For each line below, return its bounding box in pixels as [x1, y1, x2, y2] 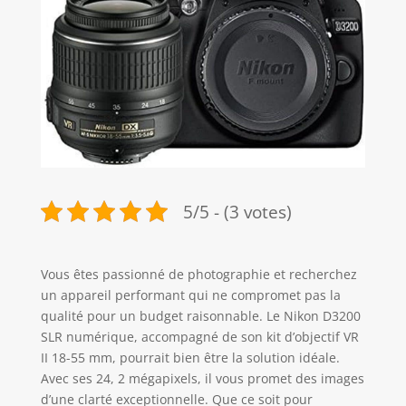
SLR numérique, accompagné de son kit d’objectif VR [40, 328, 359, 346]
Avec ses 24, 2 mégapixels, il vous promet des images [40, 370, 364, 388]
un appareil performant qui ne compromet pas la [40, 286, 341, 304]
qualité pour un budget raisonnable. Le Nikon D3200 [40, 307, 361, 325]
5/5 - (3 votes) [182, 198, 292, 224]
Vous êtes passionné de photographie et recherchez [40, 266, 357, 284]
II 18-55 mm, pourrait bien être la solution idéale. [40, 349, 340, 367]
